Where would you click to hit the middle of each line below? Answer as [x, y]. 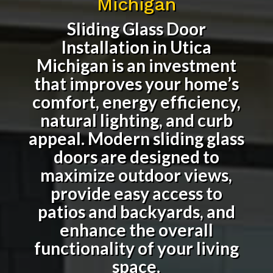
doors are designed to [136, 156]
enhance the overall [136, 229]
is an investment [172, 65]
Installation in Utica [136, 47]
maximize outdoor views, [136, 175]
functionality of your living [136, 248]
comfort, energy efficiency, [136, 101]
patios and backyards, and [136, 211]
